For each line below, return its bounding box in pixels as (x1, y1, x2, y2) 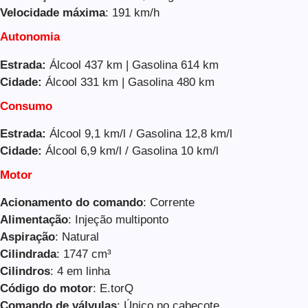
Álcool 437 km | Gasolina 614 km (49, 58, 219, 71)
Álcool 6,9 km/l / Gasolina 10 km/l (45, 144, 219, 157)
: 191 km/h (105, 6, 159, 20)
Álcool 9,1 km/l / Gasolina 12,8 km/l (49, 126, 232, 140)
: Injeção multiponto (68, 212, 168, 226)
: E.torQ (93, 281, 133, 295)
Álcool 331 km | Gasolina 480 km (45, 75, 214, 89)
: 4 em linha (50, 264, 110, 278)
